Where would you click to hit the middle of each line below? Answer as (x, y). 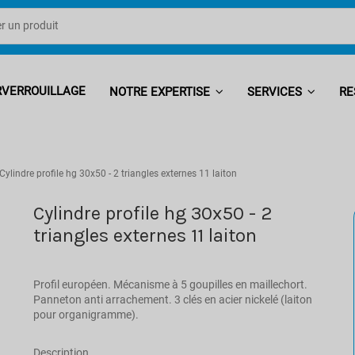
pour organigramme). (86, 314)
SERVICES (276, 92)
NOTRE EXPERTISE (161, 92)
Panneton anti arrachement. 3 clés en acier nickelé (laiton (173, 299)
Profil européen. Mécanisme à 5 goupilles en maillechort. (171, 284)
